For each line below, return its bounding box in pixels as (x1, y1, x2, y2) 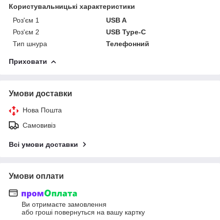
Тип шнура (13, 39, 47, 48)
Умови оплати (9, 171, 64, 180)
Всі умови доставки (9, 140, 78, 148)
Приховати (9, 57, 47, 65)
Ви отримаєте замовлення (22, 200, 107, 209)
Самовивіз (23, 121, 55, 129)
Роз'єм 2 (13, 27, 39, 36)
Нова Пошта (23, 106, 62, 114)
